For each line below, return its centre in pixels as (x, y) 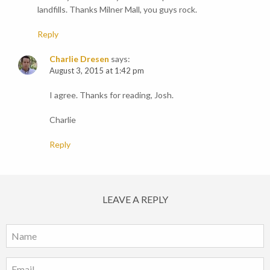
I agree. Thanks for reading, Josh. (111, 95)
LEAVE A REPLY (135, 199)
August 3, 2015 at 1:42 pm (97, 70)
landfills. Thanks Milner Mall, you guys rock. (117, 9)
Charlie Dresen (79, 58)
